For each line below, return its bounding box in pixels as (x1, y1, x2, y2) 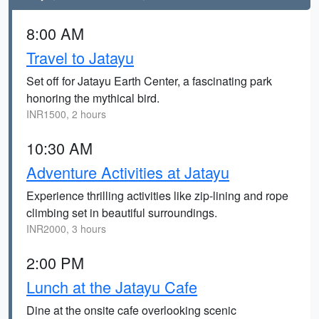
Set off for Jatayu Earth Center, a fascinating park (26, 73, 272, 89)
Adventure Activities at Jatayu (26, 161, 229, 183)
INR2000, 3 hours (26, 221, 106, 236)
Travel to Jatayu (26, 46, 134, 68)
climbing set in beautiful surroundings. (26, 204, 217, 221)
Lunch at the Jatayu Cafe (26, 276, 197, 298)
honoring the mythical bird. (26, 90, 159, 106)
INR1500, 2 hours (26, 107, 106, 121)
